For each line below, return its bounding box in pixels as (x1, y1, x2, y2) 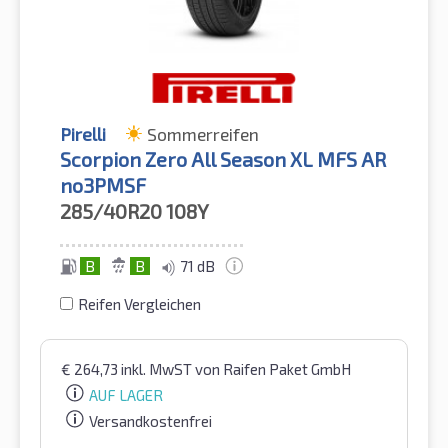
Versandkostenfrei (89, 411, 212, 430)
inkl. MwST (121, 360, 195, 379)
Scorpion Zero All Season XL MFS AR (60, 147, 386, 172)
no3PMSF (60, 173, 146, 198)
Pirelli (60, 123, 106, 146)
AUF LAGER (89, 386, 163, 405)
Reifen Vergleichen (78, 295, 201, 314)
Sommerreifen (147, 123, 259, 146)
